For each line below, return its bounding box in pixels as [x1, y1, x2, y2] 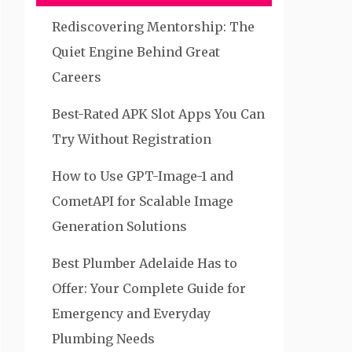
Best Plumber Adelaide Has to [52, 255, 237, 271]
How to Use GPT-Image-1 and [52, 168, 233, 184]
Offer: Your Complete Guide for [52, 280, 246, 296]
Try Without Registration [52, 131, 211, 147]
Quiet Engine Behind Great [52, 44, 220, 60]
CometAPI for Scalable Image [52, 193, 233, 209]
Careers [52, 69, 101, 85]
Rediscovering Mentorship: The [52, 19, 255, 35]
